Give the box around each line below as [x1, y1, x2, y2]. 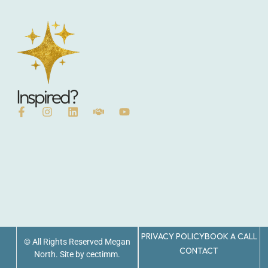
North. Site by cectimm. [33, 249, 120, 259]
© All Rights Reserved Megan [23, 237, 130, 246]
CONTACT [179, 245, 219, 257]
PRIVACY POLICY [141, 231, 205, 242]
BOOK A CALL [204, 231, 257, 242]
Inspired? [16, 84, 77, 108]
